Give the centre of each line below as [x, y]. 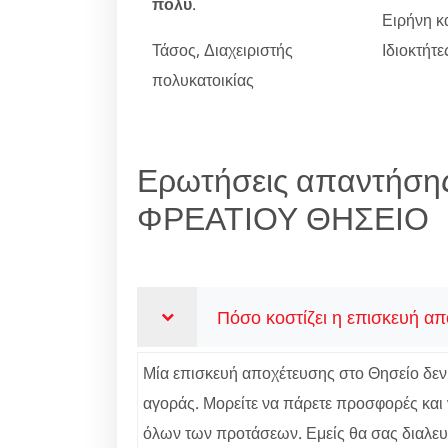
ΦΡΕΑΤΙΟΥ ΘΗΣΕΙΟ [283, 217]
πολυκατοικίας [203, 79]
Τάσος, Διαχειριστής [222, 49]
